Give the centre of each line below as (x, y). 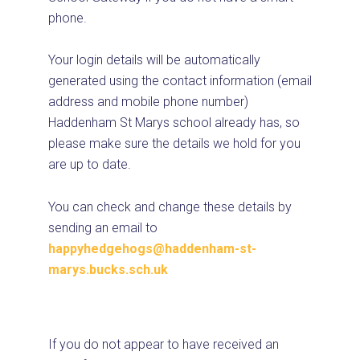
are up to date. (90, 165)
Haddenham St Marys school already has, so (174, 123)
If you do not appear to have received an (164, 344)
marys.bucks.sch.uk (108, 269)
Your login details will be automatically (154, 60)
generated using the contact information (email (180, 81)
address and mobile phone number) (148, 102)
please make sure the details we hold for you (174, 144)
